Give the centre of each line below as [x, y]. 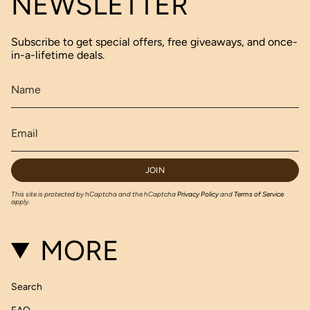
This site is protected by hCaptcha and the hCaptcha [94, 194]
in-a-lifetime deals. [58, 55]
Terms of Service [259, 194]
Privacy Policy [198, 194]
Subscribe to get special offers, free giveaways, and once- [154, 42]
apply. [20, 201]
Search [27, 286]
